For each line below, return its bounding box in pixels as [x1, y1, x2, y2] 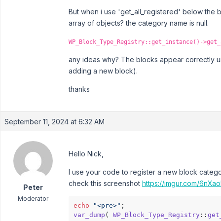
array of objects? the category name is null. [69, 19, 209, 27]
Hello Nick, [69, 149, 104, 158]
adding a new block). [69, 67, 138, 75]
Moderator [17, 195, 48, 202]
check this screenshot [69, 179, 142, 187]
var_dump [74, 211, 105, 219]
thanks [69, 85, 90, 93]
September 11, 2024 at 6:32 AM [4, 117, 105, 126]
